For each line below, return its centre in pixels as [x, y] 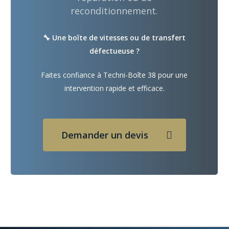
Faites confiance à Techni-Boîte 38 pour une [114, 75]
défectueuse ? [114, 51]
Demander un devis [105, 135]
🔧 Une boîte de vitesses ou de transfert [114, 38]
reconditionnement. [114, 11]
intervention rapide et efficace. [114, 88]
